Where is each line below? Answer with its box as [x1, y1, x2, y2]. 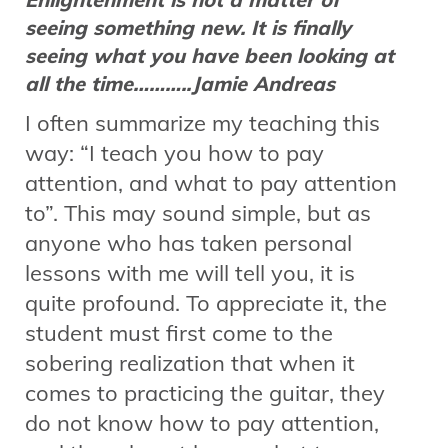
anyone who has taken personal [25, 228, 352, 257]
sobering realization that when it [25, 348, 355, 377]
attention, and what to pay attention [25, 168, 397, 197]
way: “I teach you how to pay [25, 138, 324, 167]
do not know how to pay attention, [25, 408, 379, 437]
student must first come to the [25, 318, 333, 347]
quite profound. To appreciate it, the [25, 288, 387, 317]
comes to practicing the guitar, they [25, 378, 385, 407]
